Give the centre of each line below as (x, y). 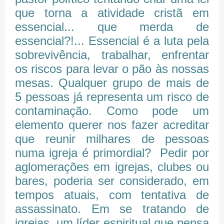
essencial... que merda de (112, 27)
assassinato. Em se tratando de (112, 209)
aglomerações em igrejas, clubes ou (112, 167)
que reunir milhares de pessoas (112, 139)
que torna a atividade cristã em (112, 13)
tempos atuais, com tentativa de (112, 195)
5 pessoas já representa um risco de (112, 97)
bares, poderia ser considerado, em (112, 181)
